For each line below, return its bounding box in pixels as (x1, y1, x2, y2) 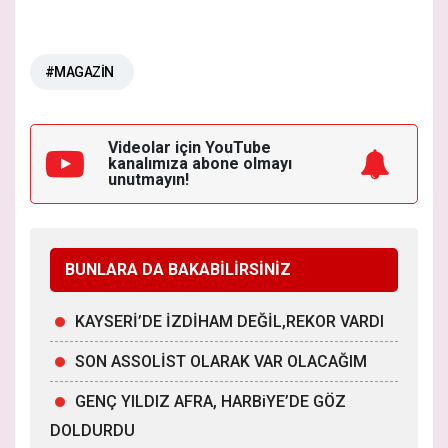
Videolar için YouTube (108, 138, 271, 158)
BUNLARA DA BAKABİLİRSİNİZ (65, 260, 291, 280)
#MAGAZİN (45, 64, 114, 81)
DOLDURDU (50, 421, 135, 441)
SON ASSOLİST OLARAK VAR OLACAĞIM (75, 352, 367, 372)
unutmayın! (108, 170, 189, 190)
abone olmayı (192, 154, 292, 174)
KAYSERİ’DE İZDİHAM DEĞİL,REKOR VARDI (75, 312, 384, 332)
